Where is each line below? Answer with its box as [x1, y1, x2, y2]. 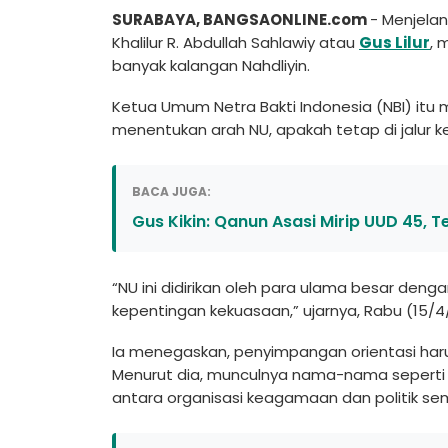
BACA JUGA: [132, 182, 211, 200]
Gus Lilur [359, 31, 430, 53]
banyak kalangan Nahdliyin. [112, 54, 314, 76]
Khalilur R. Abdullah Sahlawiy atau [112, 31, 359, 53]
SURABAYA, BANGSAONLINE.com [112, 8, 370, 30]
